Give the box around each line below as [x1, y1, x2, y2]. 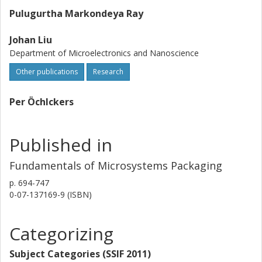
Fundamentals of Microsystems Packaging [9, 158, 222, 173]
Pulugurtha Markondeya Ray [9, 7, 143, 20]
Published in [9, 133, 112, 157]
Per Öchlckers [9, 95, 74, 108]
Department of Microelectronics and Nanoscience [9, 47, 199, 58]
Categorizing [9, 222, 113, 246]
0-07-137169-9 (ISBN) [9, 189, 92, 200]
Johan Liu [9, 33, 52, 46]
